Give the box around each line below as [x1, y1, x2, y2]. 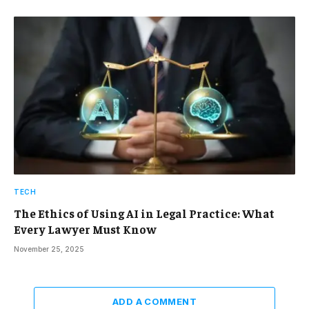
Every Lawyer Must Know [14, 221, 157, 237]
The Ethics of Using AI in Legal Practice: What [14, 206, 275, 221]
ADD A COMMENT [112, 296, 197, 308]
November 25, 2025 [14, 245, 84, 254]
